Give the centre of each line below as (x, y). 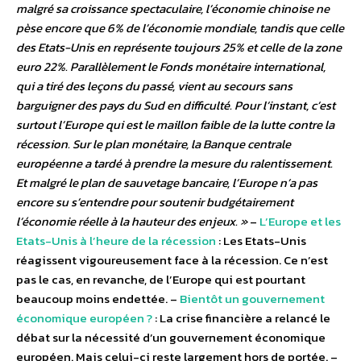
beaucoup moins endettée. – (98, 299)
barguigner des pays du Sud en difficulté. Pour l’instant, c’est (176, 106)
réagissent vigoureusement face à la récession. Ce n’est (172, 260)
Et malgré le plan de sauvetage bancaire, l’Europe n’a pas (167, 183)
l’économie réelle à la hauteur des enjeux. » (132, 222)
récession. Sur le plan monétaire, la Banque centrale (154, 144)
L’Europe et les (300, 222)
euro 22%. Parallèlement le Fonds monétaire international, (171, 67)
